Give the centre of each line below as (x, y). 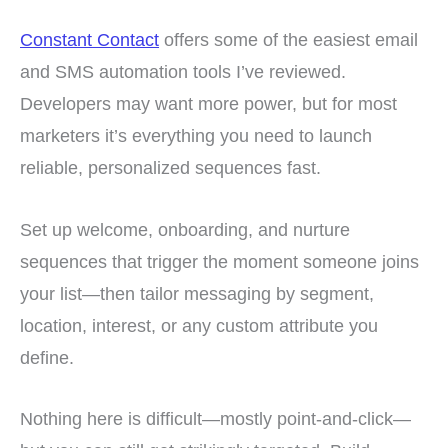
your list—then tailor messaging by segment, (197, 293)
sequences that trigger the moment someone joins (219, 261)
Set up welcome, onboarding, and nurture (185, 229)
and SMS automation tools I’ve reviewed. (183, 72)
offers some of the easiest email (288, 40)
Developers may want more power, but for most (208, 104)
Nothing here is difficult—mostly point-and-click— (215, 418)
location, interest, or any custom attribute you (199, 325)
